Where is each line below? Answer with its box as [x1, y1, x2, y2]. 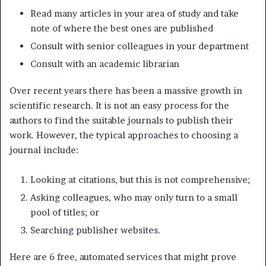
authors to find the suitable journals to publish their [9, 114, 233, 126]
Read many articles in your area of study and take [30, 7, 239, 19]
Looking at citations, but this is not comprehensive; [30, 173, 250, 185]
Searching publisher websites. [30, 224, 160, 236]
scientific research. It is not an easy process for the [9, 99, 229, 111]
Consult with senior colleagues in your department [30, 40, 249, 52]
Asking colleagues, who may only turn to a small [30, 191, 237, 203]
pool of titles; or [30, 206, 99, 218]
